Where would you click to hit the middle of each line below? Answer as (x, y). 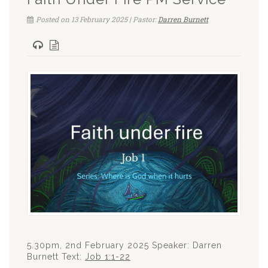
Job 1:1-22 (108, 256)
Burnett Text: (56, 256)
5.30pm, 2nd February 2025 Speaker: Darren (124, 245)
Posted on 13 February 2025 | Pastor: (97, 19)
